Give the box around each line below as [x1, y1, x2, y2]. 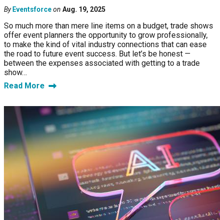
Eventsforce [12, 5, 52, 14]
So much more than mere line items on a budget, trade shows [4, 21, 213, 31]
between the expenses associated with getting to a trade [4, 58, 200, 68]
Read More [4, 81, 45, 91]
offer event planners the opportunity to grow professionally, [4, 30, 208, 40]
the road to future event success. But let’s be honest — [4, 49, 191, 59]
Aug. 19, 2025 [62, 5, 106, 14]
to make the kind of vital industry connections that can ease [4, 40, 207, 50]
